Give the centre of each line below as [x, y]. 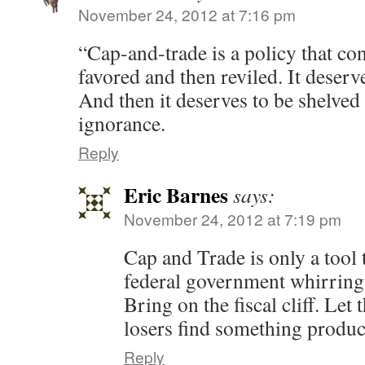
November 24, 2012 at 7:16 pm [187, 14]
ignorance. [122, 123]
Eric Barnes [176, 195]
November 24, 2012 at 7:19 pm [233, 219]
